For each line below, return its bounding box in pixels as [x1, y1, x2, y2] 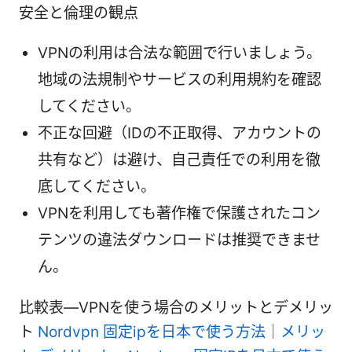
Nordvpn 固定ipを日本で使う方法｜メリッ [38, 322, 325, 341]
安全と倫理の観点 [19, 3, 138, 22]
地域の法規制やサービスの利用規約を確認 [38, 70, 321, 89]
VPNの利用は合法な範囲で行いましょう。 [38, 43, 321, 62]
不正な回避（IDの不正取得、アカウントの [38, 123, 321, 142]
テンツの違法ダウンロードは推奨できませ [38, 230, 321, 249]
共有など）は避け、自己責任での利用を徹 [38, 150, 321, 169]
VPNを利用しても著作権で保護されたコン [38, 203, 321, 222]
